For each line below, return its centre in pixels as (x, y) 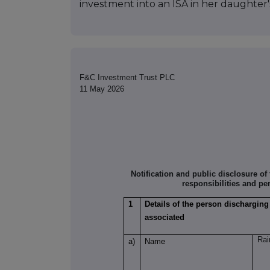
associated (165, 217)
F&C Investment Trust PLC (127, 78)
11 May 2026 (102, 89)
